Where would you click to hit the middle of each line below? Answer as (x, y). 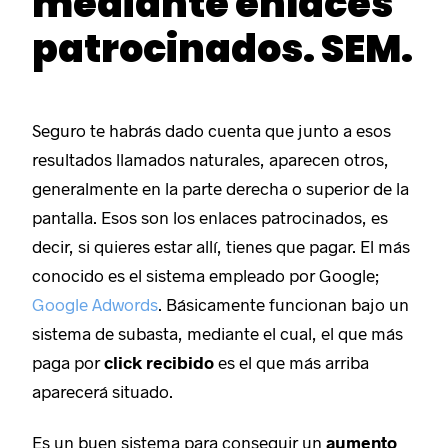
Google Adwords (95, 303)
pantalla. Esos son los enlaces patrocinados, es (210, 216)
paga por (68, 361)
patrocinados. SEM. (223, 48)
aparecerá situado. (103, 390)
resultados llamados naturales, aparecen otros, (211, 158)
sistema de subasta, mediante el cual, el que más (218, 332)
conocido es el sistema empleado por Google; (206, 274)
